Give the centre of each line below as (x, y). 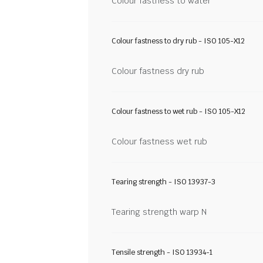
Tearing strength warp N (159, 212)
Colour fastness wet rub (159, 141)
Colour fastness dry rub (158, 71)
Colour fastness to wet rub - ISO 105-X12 (178, 112)
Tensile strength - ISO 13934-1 (162, 252)
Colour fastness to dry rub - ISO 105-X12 (178, 41)
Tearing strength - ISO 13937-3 (163, 182)
